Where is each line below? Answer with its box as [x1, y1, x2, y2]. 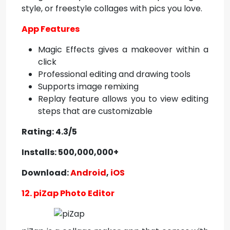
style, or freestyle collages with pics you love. [22, 3, 202, 14]
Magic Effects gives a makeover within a [38, 44, 208, 55]
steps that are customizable [38, 105, 152, 117]
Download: [22, 167, 70, 179]
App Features [22, 23, 80, 35]
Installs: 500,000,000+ [22, 146, 119, 158]
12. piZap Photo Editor [22, 187, 114, 199]
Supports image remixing [38, 81, 139, 92]
